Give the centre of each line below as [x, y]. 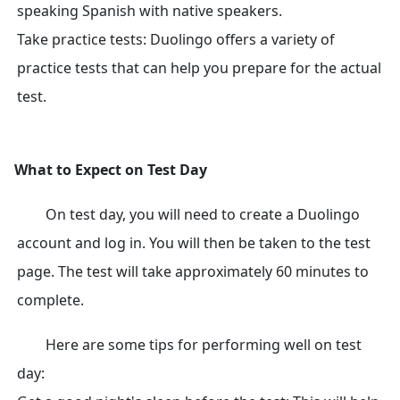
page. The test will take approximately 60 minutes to [193, 271]
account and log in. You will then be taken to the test [194, 243]
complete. [50, 300]
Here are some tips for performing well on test [204, 345]
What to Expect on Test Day [111, 170]
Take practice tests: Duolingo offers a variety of [176, 39]
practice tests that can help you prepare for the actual [199, 68]
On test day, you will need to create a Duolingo [203, 214]
